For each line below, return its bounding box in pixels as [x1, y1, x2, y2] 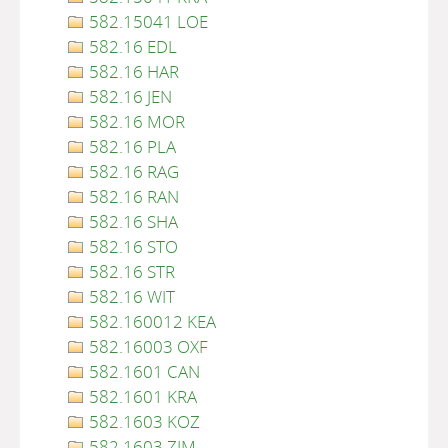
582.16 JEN [85, 85, 172, 108]
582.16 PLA [85, 135, 176, 158]
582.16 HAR [85, 60, 179, 83]
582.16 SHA [85, 210, 178, 233]
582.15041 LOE [85, 10, 208, 33]
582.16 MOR [85, 110, 185, 133]
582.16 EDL [85, 35, 177, 58]
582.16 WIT [85, 285, 175, 308]
